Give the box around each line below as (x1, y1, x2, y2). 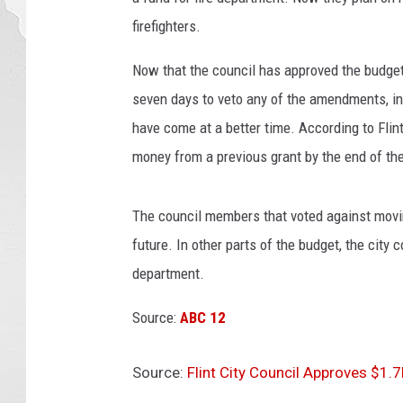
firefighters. (132, 17, 201, 36)
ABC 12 (180, 309, 226, 327)
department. (132, 264, 204, 283)
